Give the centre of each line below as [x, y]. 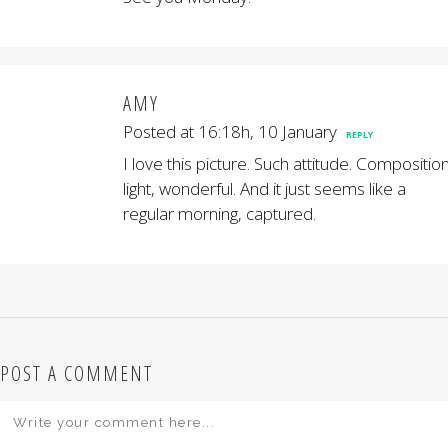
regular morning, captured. [219, 213]
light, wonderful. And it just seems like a [264, 188]
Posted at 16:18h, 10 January [230, 131]
